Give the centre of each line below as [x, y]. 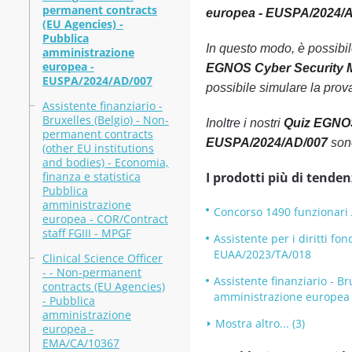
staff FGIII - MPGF [86, 233]
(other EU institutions [98, 148]
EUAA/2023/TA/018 [262, 254]
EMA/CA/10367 [81, 343]
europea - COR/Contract [105, 219]
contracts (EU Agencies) [103, 286]
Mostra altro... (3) [260, 323]
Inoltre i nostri [244, 123]
